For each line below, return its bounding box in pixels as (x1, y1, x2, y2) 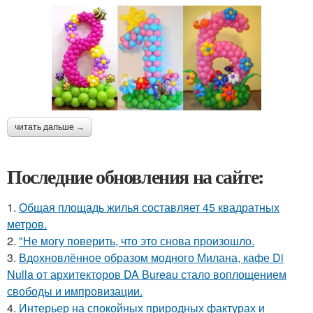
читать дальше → (15, 122, 85, 133)
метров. (7, 216, 47, 233)
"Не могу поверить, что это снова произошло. (19, 233, 254, 249)
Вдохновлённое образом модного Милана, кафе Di (19, 249, 284, 266)
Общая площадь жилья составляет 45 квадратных (19, 199, 279, 216)
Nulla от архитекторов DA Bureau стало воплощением (7, 266, 286, 283)
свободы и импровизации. (7, 283, 143, 300)
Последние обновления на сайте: (7, 162, 264, 191)
